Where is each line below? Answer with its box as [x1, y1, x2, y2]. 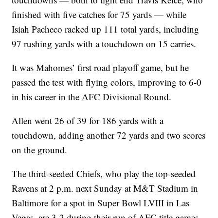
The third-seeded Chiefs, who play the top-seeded [12, 167, 196, 180]
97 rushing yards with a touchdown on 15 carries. [12, 37, 197, 50]
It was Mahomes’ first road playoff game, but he [12, 61, 189, 74]
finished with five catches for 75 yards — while [12, 8, 187, 21]
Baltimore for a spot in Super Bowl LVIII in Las [12, 197, 190, 209]
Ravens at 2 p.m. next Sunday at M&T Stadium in [12, 182, 199, 195]
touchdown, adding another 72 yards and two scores [12, 129, 206, 142]
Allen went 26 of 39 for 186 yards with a [12, 114, 164, 127]
